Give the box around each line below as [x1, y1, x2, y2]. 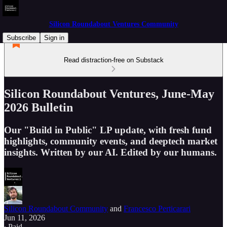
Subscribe [7, 34, 36, 42]
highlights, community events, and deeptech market [4, 135, 217, 146]
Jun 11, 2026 [4, 213, 45, 222]
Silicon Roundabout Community [4, 204, 108, 213]
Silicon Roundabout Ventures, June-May [4, 87, 214, 100]
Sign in [44, 34, 64, 42]
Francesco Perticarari [124, 204, 191, 213]
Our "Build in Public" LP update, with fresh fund [4, 124, 212, 135]
